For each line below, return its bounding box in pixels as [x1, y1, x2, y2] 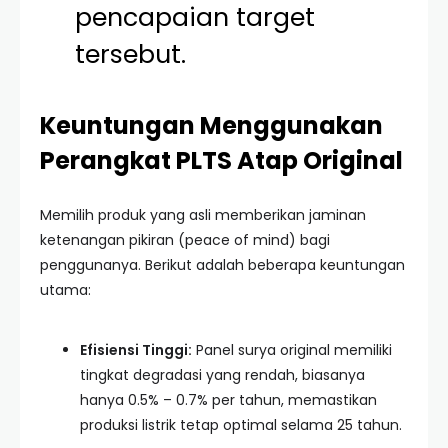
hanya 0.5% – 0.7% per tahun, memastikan [80, 390, 377, 410]
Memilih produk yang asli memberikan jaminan [40, 205, 366, 225]
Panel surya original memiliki [192, 340, 392, 360]
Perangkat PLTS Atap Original [40, 144, 403, 177]
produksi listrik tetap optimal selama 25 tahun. [80, 415, 402, 435]
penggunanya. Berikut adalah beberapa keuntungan [40, 255, 405, 275]
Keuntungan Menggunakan [40, 109, 383, 142]
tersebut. [75, 37, 187, 72]
